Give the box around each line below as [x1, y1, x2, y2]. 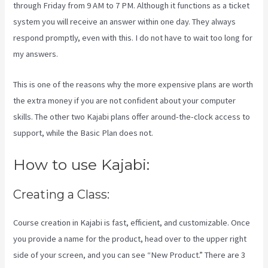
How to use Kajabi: [13, 156, 150, 174]
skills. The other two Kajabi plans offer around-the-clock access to [13, 111, 251, 122]
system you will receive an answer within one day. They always [13, 16, 236, 28]
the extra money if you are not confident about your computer [13, 95, 236, 106]
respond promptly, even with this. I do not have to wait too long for [13, 32, 253, 44]
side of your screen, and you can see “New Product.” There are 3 [13, 249, 246, 261]
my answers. [13, 48, 59, 60]
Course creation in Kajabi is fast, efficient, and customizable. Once [13, 217, 251, 229]
